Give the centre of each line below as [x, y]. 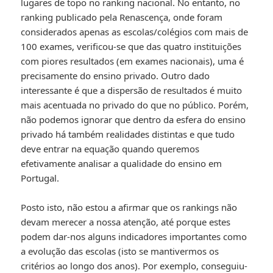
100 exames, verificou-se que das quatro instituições [131, 47]
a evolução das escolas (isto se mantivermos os [120, 251]
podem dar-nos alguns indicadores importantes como [134, 237]
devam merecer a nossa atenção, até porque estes [126, 222]
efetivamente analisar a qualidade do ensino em [122, 164]
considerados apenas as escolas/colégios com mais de [135, 32]
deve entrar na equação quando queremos [110, 149]
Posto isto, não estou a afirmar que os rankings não [129, 207]
